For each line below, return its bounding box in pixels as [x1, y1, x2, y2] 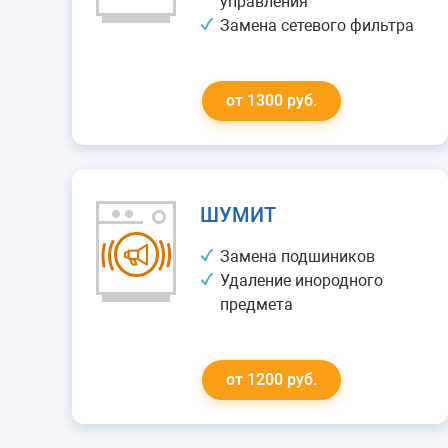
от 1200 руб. [226, 370, 317, 389]
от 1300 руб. [226, 91, 317, 110]
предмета [220, 295, 293, 314]
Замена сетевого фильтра [220, 16, 414, 35]
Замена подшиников [220, 247, 375, 266]
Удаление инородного [220, 271, 383, 290]
